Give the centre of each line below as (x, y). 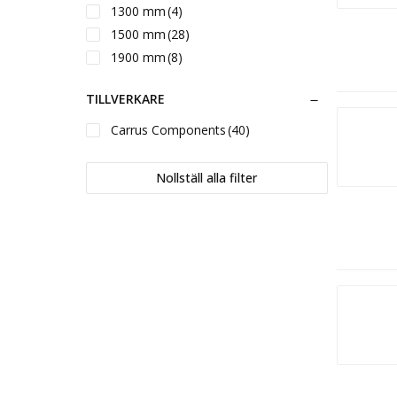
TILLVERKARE (125, 98)
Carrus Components (168, 129)
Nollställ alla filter (207, 177)
